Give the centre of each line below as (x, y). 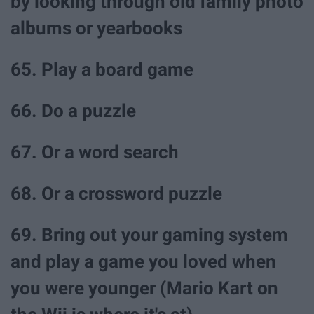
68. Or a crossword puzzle (116, 194)
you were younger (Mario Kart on (144, 288)
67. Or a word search (95, 152)
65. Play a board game (102, 69)
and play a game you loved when (143, 262)
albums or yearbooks (96, 28)
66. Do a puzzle (73, 110)
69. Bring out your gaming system (149, 235)
